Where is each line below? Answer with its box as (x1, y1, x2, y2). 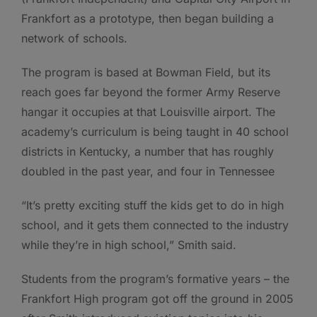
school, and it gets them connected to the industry (21, 218, 289, 233)
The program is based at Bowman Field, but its (21, 65, 270, 80)
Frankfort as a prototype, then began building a (21, 11, 274, 26)
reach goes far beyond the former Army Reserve (21, 85, 280, 100)
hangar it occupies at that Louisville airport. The (21, 105, 275, 120)
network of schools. (21, 31, 127, 46)
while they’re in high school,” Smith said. (21, 238, 236, 253)
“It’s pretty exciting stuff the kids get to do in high (21, 198, 284, 213)
